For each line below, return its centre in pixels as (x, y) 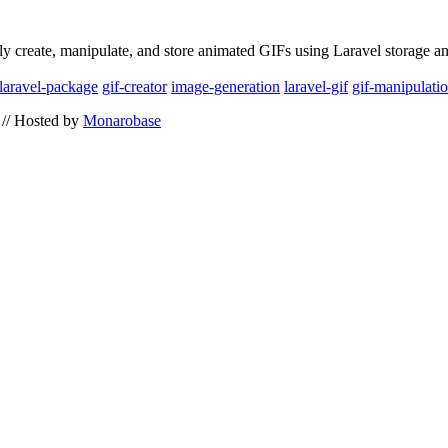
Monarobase (122, 120)
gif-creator (134, 86)
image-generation (225, 86)
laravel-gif (316, 86)
